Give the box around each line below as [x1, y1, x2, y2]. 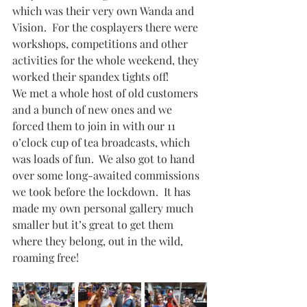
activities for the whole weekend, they [12, 53, 201, 68]
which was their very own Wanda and [12, 3, 197, 19]
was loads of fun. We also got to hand [12, 151, 197, 167]
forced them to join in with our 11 [12, 119, 178, 134]
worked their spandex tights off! [12, 69, 169, 84]
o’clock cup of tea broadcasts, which [12, 135, 193, 150]
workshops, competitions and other [12, 36, 191, 51]
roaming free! [12, 250, 79, 265]
